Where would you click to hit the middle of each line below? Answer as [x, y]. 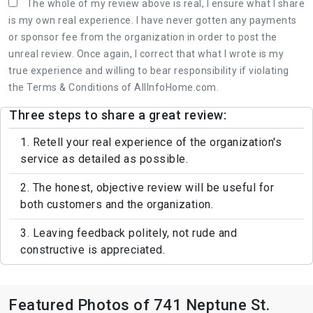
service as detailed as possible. [104, 159]
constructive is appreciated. [93, 249]
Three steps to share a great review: [118, 115]
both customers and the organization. [117, 204]
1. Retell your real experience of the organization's [151, 142]
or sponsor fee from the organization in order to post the [143, 37]
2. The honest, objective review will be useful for [147, 187]
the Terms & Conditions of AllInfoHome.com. [114, 87]
